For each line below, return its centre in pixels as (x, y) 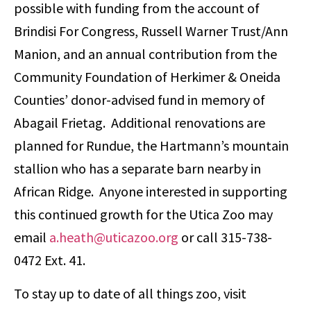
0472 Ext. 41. (50, 260)
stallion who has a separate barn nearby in (137, 169)
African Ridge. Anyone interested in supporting (151, 192)
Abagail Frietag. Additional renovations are (140, 123)
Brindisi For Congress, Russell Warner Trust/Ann (151, 31)
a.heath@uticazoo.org (114, 237)
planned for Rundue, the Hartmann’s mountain (151, 146)
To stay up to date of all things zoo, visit (130, 293)
